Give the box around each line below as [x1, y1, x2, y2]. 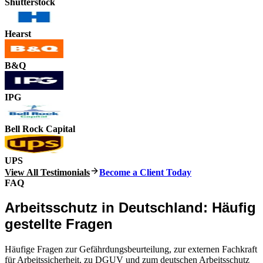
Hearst [5, 28, 31, 39]
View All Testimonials [5, 167, 90, 177]
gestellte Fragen [5, 216, 113, 232]
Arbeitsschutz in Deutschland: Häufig [5, 200, 256, 216]
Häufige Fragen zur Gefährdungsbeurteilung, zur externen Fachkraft [5, 244, 257, 255]
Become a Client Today [99, 167, 191, 177]
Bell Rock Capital [5, 123, 75, 134]
